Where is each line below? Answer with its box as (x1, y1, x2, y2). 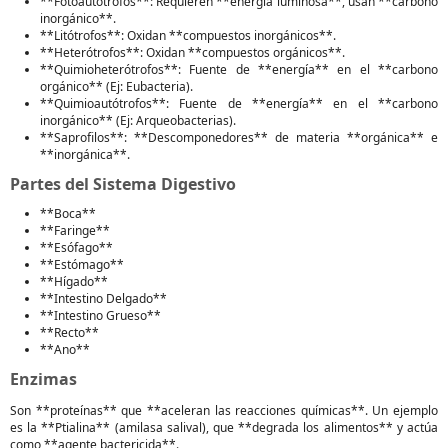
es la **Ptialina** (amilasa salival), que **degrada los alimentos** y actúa (10, 419, 438, 436)
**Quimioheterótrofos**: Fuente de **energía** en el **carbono (40, 61, 438, 78)
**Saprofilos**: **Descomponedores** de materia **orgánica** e (40, 129, 438, 146)
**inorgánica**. (40, 146, 130, 163)
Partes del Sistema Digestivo (10, 173, 236, 195)
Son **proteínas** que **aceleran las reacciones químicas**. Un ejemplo (10, 402, 438, 419)
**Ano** (40, 341, 90, 358)
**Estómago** (40, 256, 124, 273)
